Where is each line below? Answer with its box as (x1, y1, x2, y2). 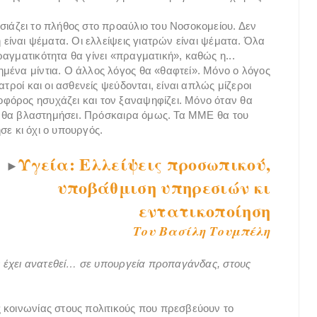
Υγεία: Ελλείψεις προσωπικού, (18, 151, 271, 176)
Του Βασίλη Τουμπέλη (133, 221, 271, 240)
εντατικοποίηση (138, 197, 271, 223)
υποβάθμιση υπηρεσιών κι (57, 174, 271, 200)
